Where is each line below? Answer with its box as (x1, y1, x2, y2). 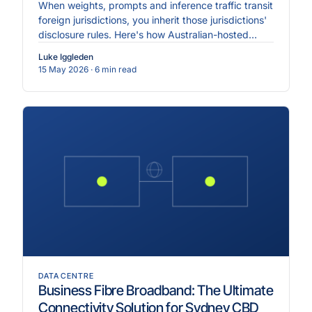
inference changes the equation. (38, 43, 185, 56)
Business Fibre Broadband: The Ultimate (38, 282, 274, 299)
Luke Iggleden (38, 52, 93, 63)
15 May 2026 (38, 64, 88, 75)
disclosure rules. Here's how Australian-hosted (38, 29, 249, 41)
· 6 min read (91, 64, 136, 75)
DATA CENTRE (38, 271, 94, 281)
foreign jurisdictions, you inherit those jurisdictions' (38, 14, 267, 26)
